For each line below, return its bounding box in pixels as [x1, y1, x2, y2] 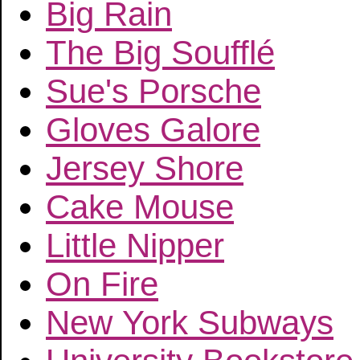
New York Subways [46, 304, 333, 342]
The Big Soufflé [46, 34, 275, 72]
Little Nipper [46, 227, 224, 264]
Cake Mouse [46, 188, 234, 226]
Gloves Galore [46, 111, 260, 149]
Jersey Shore [46, 149, 243, 187]
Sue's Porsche [46, 72, 261, 110]
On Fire [46, 265, 158, 303]
